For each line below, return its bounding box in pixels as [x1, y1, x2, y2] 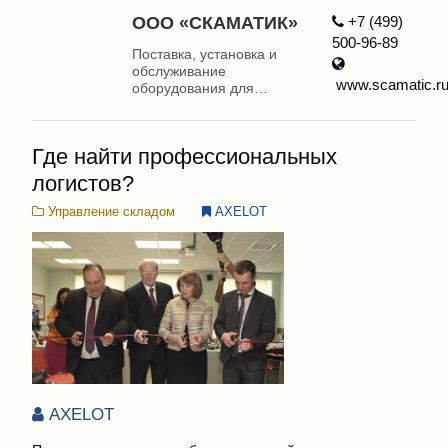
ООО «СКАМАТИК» [131, 12, 298, 33]
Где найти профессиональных [32, 144, 337, 170]
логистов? [32, 171, 134, 197]
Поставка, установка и [131, 46, 277, 63]
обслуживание [131, 63, 226, 80]
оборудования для [131, 80, 254, 97]
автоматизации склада [131, 97, 280, 114]
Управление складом [44, 204, 175, 220]
